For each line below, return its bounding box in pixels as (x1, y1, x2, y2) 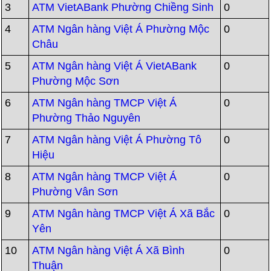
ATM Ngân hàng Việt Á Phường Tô (32, 134, 202, 146)
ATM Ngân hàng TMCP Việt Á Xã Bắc (32, 207, 215, 220)
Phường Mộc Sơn (32, 75, 120, 87)
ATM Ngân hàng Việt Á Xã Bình (32, 244, 185, 256)
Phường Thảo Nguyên (32, 112, 141, 124)
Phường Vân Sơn (32, 186, 119, 198)
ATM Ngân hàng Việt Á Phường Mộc (32, 23, 210, 35)
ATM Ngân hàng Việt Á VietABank (32, 60, 197, 72)
